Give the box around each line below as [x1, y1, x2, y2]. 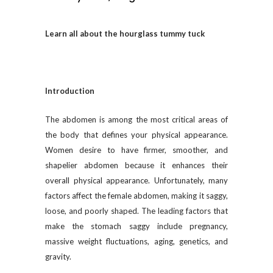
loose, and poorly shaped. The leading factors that [45, 206, 228, 216]
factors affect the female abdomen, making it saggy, [45, 191, 228, 200]
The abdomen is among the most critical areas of [45, 115, 228, 124]
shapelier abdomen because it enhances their [45, 160, 228, 170]
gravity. [45, 252, 73, 261]
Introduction [45, 86, 94, 96]
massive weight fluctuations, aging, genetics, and [45, 236, 228, 246]
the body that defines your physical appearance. [45, 130, 228, 140]
